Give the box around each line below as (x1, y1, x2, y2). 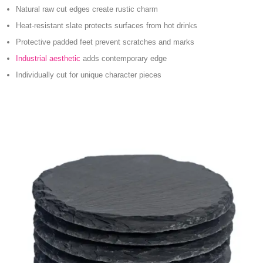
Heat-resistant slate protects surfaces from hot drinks (16, 21, 197, 30)
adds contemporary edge (80, 53, 167, 63)
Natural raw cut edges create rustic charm (16, 4, 158, 14)
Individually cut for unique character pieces (16, 70, 161, 79)
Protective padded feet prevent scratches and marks (16, 37, 194, 46)
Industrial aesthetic (16, 53, 80, 63)
